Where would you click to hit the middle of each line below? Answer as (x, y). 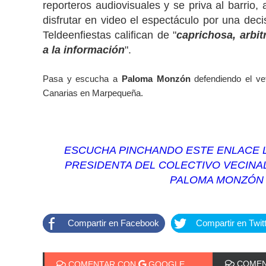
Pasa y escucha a (82, 78)
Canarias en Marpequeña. (93, 93)
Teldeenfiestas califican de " (110, 35)
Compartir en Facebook (113, 223)
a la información (84, 50)
